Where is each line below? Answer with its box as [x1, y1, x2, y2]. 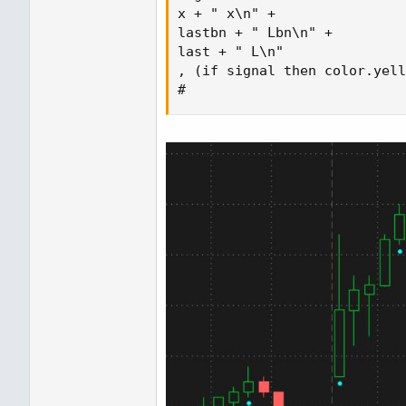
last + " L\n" [178, 43, 292, 60]
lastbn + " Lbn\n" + [178, 24, 333, 41]
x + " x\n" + [178, 5, 275, 22]
